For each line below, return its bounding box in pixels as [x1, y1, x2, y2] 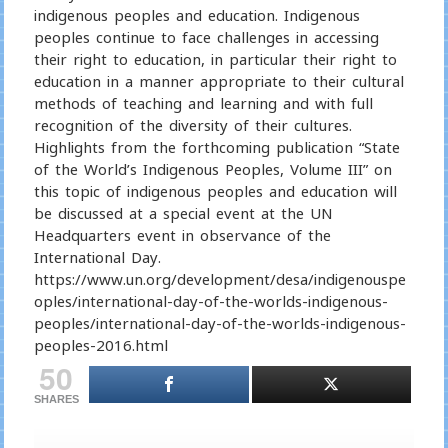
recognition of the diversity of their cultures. [33, 115, 352, 135]
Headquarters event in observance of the [33, 225, 331, 245]
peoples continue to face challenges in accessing [33, 27, 379, 47]
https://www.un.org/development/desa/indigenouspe [33, 269, 406, 289]
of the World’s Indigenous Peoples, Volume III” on [33, 159, 392, 179]
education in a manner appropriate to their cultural [33, 71, 404, 91]
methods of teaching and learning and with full [33, 93, 373, 113]
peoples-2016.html [33, 335, 168, 355]
